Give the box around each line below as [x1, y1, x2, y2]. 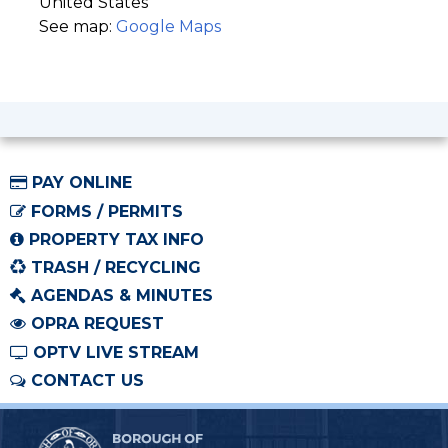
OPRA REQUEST [31, 314, 164, 334]
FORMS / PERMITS [31, 201, 183, 221]
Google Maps [116, 17, 221, 37]
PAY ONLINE [32, 173, 132, 193]
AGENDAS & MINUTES [31, 286, 213, 306]
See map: [39, 17, 116, 37]
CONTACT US [31, 370, 144, 390]
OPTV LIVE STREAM [33, 342, 199, 362]
